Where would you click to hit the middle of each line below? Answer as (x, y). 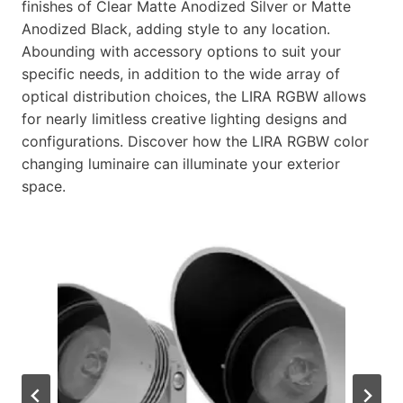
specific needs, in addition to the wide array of (181, 73)
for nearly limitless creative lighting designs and (184, 118)
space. (44, 186)
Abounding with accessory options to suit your (181, 51)
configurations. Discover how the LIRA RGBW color (195, 141)
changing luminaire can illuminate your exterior (181, 163)
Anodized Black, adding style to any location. (176, 28)
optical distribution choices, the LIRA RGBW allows (194, 96)
